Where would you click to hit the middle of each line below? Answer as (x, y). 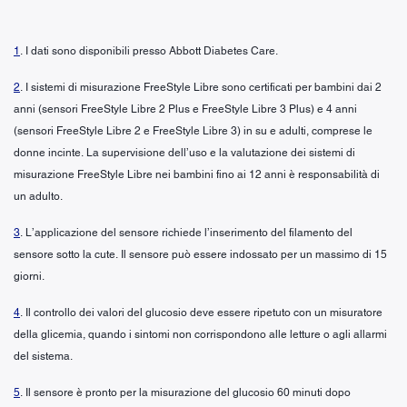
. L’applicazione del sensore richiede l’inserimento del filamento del (186, 232)
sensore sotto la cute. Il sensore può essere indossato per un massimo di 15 (200, 254)
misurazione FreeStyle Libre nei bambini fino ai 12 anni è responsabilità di (197, 174)
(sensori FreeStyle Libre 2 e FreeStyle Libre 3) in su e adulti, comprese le (193, 130)
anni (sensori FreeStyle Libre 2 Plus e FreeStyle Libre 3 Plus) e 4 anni (185, 109)
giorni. (29, 276)
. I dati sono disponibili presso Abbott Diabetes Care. (149, 50)
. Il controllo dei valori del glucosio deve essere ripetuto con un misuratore (201, 312)
